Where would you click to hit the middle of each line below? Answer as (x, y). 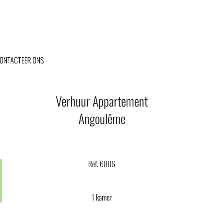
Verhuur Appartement (102, 101)
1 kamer (102, 197)
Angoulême (102, 118)
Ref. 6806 (102, 164)
